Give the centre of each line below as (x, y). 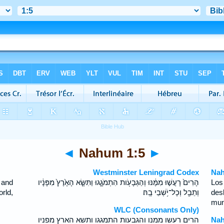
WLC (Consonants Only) (157, 210)
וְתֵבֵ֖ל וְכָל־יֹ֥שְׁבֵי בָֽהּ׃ (171, 192)
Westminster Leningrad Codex (146, 172)
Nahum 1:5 (112, 153)
